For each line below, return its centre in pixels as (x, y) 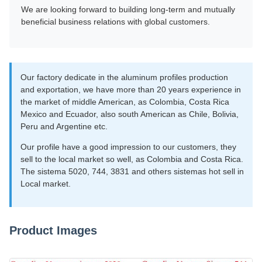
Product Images (53, 231)
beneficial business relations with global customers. (116, 22)
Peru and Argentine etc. (64, 127)
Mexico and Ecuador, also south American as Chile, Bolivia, (130, 114)
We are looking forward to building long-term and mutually (128, 10)
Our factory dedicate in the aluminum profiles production (124, 77)
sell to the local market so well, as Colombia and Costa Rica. (132, 159)
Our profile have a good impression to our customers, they (128, 147)
